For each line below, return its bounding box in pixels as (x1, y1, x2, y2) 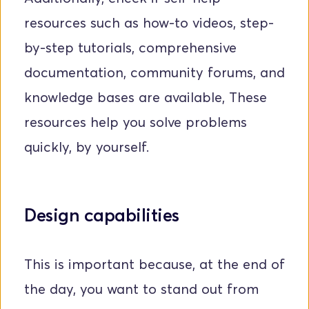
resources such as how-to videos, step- (24, 14, 274, 32)
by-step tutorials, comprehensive (24, 39, 237, 57)
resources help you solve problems (24, 114, 247, 131)
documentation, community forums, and (24, 64, 285, 81)
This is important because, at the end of (24, 256, 285, 273)
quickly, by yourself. (24, 139, 149, 156)
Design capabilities (24, 204, 179, 226)
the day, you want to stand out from (24, 281, 259, 298)
